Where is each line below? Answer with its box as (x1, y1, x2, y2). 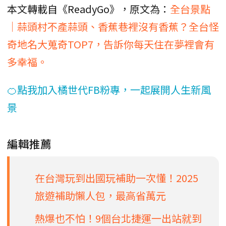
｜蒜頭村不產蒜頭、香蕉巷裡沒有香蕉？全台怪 (7, 19, 219, 34)
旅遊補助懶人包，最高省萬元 (35, 188, 166, 203)
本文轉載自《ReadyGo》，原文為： (7, 2, 170, 17)
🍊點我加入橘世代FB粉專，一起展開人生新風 (7, 82, 211, 97)
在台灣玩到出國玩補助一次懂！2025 (35, 171, 198, 186)
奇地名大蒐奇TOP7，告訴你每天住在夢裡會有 (7, 37, 214, 52)
